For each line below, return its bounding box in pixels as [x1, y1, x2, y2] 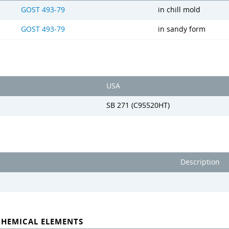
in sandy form [158, 25, 205, 34]
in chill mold [158, 5, 200, 14]
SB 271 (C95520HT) [106, 101, 170, 110]
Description [180, 157, 220, 167]
